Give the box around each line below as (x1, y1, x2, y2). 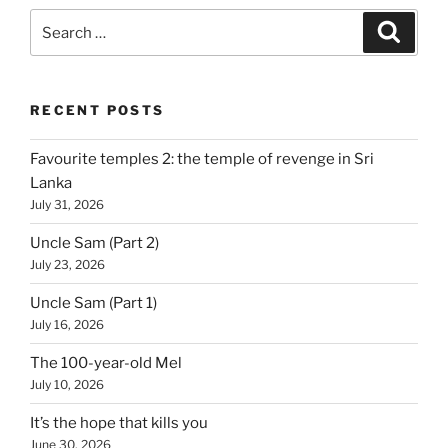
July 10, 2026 (30, 377, 104, 393)
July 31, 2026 (30, 197, 104, 213)
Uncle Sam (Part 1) (30, 294, 157, 313)
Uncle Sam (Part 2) (30, 234, 159, 253)
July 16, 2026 (30, 317, 104, 333)
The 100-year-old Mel (30, 354, 182, 373)
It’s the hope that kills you (30, 414, 208, 433)
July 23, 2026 (30, 257, 105, 273)
